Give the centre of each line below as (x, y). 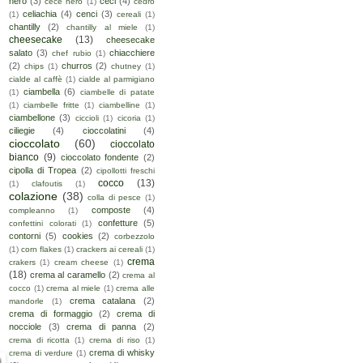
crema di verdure (41, 353)
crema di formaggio (51, 314)
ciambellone (32, 118)
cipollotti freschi (126, 171)
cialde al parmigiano (117, 79)
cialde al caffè (36, 79)
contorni (25, 236)
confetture (117, 223)
